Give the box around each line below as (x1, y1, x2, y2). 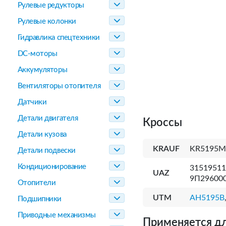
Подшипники (17, 195, 62, 203)
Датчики (17, 98, 47, 106)
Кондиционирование (17, 163, 86, 171)
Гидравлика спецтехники (17, 34, 100, 41)
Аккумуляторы (17, 66, 68, 74)
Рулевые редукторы (17, 2, 84, 9)
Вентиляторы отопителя (17, 82, 101, 90)
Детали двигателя (17, 115, 78, 122)
